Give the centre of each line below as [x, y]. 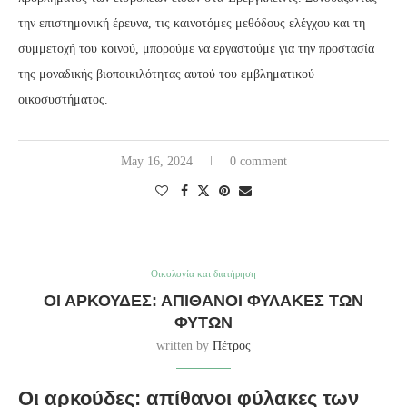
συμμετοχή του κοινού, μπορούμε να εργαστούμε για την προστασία [196, 48]
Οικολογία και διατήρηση [203, 273]
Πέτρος [232, 345]
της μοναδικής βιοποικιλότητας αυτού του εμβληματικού [166, 74]
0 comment [258, 161]
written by [184, 345]
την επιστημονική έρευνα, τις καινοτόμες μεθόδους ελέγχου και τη [192, 23]
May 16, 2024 [156, 161]
